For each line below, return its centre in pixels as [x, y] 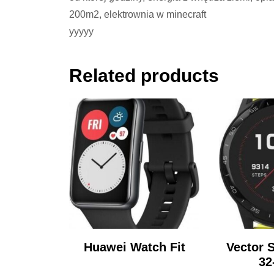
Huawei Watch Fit [134, 247]
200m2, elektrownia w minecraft [138, 15]
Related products [144, 76]
